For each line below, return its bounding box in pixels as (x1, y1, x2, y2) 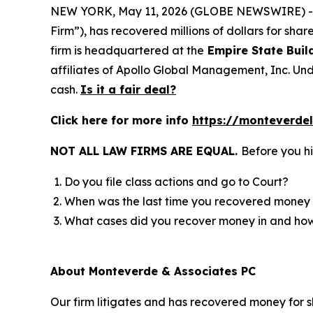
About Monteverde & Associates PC (50, 264, 256, 278)
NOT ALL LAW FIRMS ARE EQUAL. (50, 144, 241, 158)
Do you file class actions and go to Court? (64, 175, 289, 189)
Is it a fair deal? (80, 82, 176, 96)
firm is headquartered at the (50, 43, 204, 57)
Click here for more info (50, 113, 192, 127)
